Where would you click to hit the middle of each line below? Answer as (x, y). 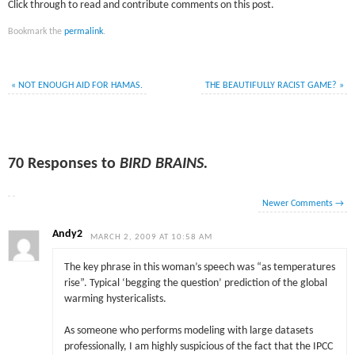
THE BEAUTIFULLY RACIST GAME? (272, 86)
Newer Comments (298, 204)
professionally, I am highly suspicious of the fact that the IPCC (198, 346)
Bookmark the (36, 32)
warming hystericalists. (115, 299)
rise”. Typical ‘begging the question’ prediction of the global (195, 283)
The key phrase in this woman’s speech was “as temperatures (199, 267)
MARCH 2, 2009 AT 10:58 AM (152, 238)
